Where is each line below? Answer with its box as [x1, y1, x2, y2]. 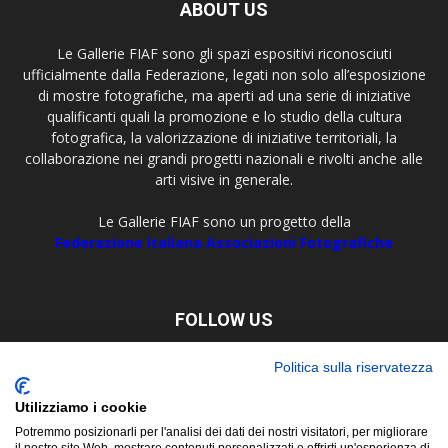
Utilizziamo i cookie [15, 400, 147, 415]
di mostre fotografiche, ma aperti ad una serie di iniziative [37, 86, 411, 105]
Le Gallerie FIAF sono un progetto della [97, 212, 351, 231]
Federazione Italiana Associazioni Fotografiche [55, 233, 393, 252]
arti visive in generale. [155, 170, 293, 189]
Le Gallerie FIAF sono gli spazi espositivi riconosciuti [56, 44, 392, 63]
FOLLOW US [175, 309, 273, 330]
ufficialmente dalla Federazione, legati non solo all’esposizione [22, 65, 426, 84]
